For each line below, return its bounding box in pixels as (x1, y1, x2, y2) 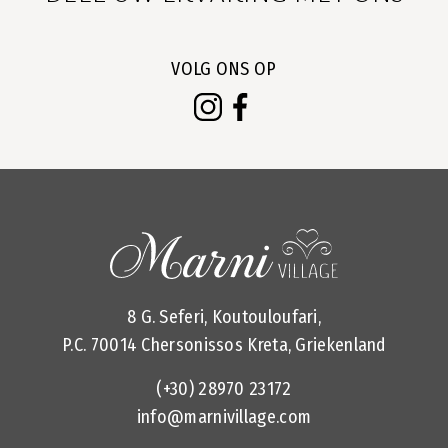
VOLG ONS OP (171, 58, 277, 81)
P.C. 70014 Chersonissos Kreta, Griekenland (62, 333, 386, 356)
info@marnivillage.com (136, 405, 312, 428)
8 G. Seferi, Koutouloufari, (126, 305, 322, 328)
